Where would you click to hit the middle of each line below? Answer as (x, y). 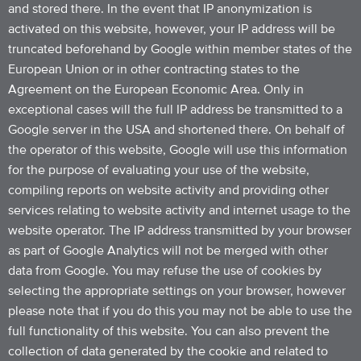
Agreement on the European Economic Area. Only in (156, 89)
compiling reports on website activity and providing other (168, 190)
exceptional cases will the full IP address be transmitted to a (175, 110)
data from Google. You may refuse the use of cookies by (165, 271)
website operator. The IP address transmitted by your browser (180, 230)
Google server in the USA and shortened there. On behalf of (176, 130)
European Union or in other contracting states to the (154, 69)
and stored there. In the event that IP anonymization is (160, 9)
